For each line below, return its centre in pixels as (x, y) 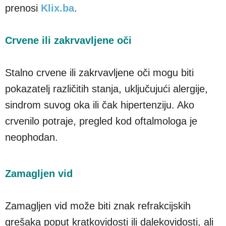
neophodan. (32, 137)
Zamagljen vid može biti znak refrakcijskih (98, 206)
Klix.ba (58, 8)
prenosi (23, 8)
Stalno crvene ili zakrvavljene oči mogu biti (99, 72)
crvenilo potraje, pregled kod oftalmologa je (101, 121)
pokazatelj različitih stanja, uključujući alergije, (106, 89)
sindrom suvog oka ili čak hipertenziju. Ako (100, 105)
